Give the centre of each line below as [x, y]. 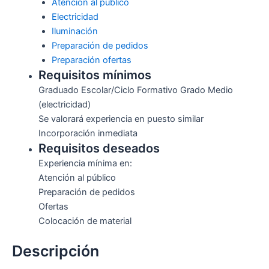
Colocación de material [85, 221]
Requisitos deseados [99, 149]
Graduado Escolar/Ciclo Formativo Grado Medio [135, 90]
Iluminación [74, 32]
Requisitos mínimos [95, 75]
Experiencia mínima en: [85, 164]
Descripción [56, 251]
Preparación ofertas [91, 60]
